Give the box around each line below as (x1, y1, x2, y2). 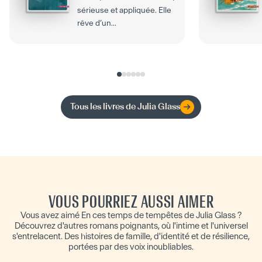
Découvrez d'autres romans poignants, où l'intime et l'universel (14, 220, 248, 231)
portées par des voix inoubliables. (68, 241, 194, 252)
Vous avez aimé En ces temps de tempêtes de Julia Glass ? (20, 209, 242, 220)
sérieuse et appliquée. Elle (77, 5, 171, 15)
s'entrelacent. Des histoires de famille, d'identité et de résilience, (12, 230, 250, 242)
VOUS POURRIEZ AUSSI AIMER (48, 191, 214, 212)
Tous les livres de (70, 101, 137, 112)
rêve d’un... (77, 18, 116, 28)
